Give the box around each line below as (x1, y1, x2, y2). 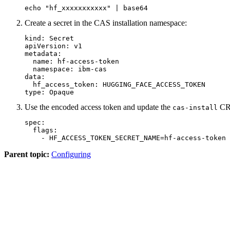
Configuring (51, 150, 91, 159)
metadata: (25, 50, 62, 58)
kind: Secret (25, 34, 74, 43)
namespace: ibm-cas (25, 65, 107, 73)
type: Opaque (25, 88, 74, 97)
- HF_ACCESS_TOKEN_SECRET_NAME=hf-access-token (25, 134, 226, 142)
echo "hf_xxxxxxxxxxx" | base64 (25, 4, 148, 12)
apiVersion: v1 (25, 42, 82, 50)
